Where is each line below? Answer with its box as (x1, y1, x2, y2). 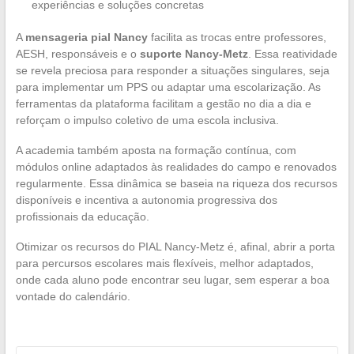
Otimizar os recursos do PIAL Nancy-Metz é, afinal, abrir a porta (15, 240, 335, 254)
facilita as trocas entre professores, (147, 31, 326, 44)
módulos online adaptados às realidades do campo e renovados (15, 160, 337, 174)
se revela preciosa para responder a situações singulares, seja (15, 64, 330, 77)
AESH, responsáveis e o (15, 47, 140, 61)
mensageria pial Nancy (24, 31, 148, 44)
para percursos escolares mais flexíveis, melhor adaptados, (15, 257, 314, 270)
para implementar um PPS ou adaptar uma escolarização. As (15, 81, 321, 94)
